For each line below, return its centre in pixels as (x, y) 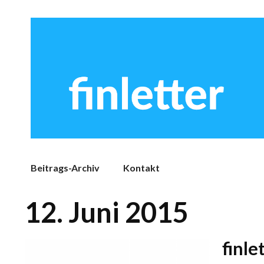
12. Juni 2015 (107, 212)
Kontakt (141, 168)
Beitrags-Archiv (65, 168)
